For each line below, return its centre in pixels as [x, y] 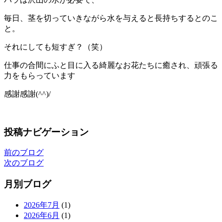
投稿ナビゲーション [46, 132]
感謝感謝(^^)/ [27, 94]
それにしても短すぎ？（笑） [55, 47]
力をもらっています [40, 75]
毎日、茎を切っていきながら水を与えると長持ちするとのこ [111, 18]
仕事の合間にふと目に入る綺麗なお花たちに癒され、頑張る [111, 65]
